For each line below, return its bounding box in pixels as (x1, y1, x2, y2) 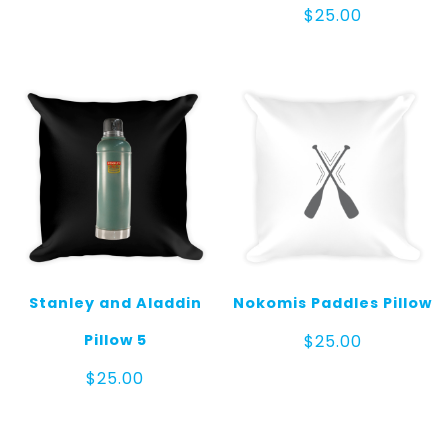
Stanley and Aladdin (28, 293, 202, 314)
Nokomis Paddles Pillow (233, 293, 433, 314)
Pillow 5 (83, 330, 147, 351)
